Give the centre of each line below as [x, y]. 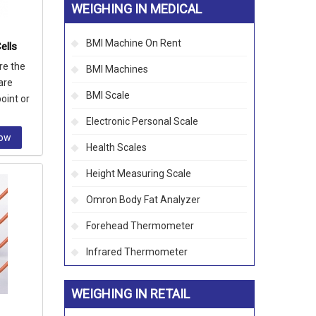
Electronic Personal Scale [142, 121]
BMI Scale [108, 95]
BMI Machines [117, 69]
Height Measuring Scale [139, 174]
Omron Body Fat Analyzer [143, 200]
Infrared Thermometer [137, 252]
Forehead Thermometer [140, 226]
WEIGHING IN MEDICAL [136, 9]
